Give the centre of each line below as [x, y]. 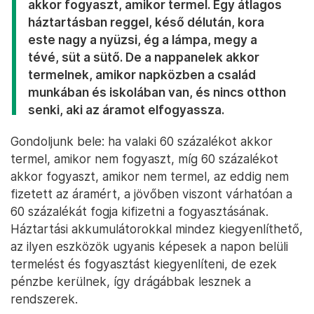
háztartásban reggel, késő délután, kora [146, 22]
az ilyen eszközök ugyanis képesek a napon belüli [149, 247]
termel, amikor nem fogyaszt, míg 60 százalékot [144, 159]
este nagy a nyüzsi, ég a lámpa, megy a [143, 40]
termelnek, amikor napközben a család [142, 75]
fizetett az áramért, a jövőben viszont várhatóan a [151, 194]
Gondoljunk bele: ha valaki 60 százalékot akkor [142, 142]
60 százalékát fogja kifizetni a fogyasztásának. [139, 212]
